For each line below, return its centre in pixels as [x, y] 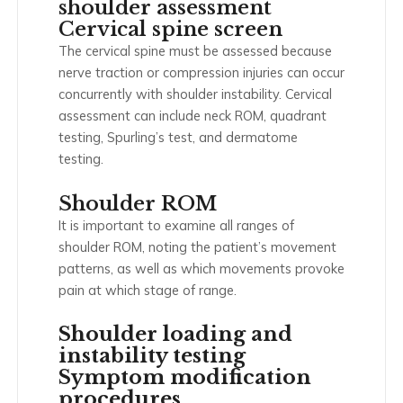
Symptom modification [185, 378]
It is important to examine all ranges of [176, 225]
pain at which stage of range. [148, 290]
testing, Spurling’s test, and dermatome [178, 138]
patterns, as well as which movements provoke [201, 268]
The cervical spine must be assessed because [195, 51]
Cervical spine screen [170, 30]
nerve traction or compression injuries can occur [201, 73]
